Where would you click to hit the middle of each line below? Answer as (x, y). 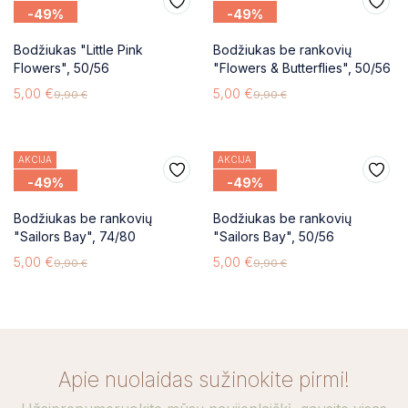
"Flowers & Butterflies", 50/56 (302, 67)
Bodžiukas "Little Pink (78, 49)
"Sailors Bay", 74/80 (75, 236)
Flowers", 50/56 (61, 67)
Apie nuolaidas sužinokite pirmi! (204, 379)
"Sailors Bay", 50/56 (274, 236)
